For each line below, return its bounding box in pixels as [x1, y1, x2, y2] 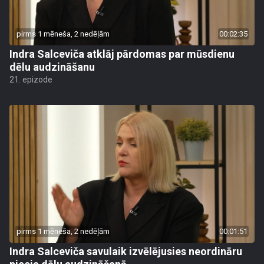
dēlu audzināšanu [9, 61, 95, 73]
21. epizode [9, 75, 52, 84]
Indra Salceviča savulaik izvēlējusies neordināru [9, 245, 242, 258]
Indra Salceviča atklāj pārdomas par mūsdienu [9, 48, 235, 60]
